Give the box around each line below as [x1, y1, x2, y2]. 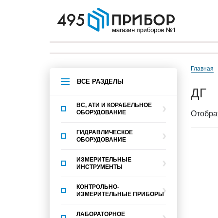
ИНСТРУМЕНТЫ [76, 163, 123, 170]
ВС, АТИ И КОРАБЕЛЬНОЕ [76, 101, 152, 109]
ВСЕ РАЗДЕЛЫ [77, 77, 124, 85]
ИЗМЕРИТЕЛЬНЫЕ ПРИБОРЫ [76, 190, 164, 198]
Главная [194, 65, 214, 72]
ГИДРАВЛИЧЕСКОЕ [76, 128, 133, 136]
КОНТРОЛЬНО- [76, 183, 119, 190]
